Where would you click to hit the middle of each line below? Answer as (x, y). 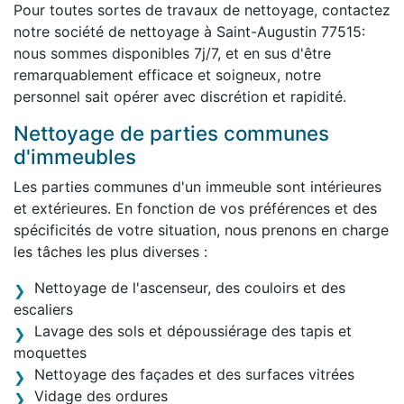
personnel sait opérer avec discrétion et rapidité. (180, 96)
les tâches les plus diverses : (110, 251)
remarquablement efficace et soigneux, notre (167, 74)
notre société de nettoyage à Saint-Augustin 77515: (189, 31)
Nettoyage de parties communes (171, 133)
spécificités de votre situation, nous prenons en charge (201, 230)
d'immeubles (75, 156)
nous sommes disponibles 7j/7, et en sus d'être (172, 53)
